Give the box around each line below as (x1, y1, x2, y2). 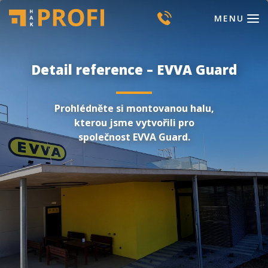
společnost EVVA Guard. (78, 130, 190, 144)
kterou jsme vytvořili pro (74, 116, 194, 129)
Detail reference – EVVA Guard (31, 60, 237, 78)
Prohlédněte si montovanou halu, (54, 102, 214, 115)
